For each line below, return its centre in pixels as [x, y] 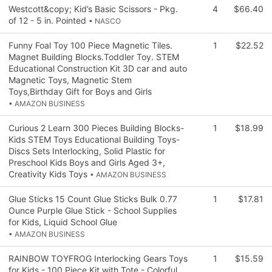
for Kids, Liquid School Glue [63, 222]
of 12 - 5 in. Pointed [49, 21]
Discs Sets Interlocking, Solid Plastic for [87, 151]
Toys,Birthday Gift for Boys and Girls [80, 92]
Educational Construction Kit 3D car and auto [98, 69]
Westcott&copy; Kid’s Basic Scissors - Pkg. [93, 9]
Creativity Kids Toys [49, 174]
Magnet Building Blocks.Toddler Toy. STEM [94, 57]
